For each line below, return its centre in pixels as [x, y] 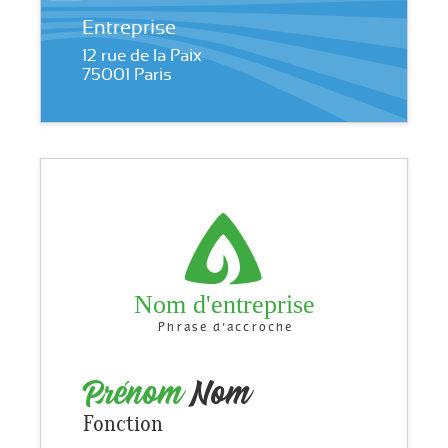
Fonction [122, 425]
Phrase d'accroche [225, 328]
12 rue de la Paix [141, 54]
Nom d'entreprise [225, 304]
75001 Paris [126, 74]
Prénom [135, 395]
